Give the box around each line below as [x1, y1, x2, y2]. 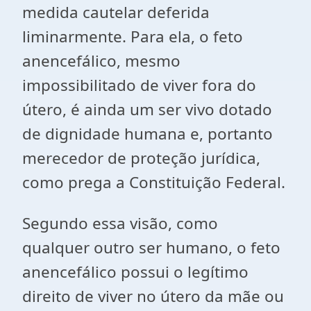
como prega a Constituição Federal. [22, 171, 285, 193]
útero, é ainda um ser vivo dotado [22, 99, 272, 120]
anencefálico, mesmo [22, 50, 180, 72]
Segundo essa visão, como [22, 212, 218, 234]
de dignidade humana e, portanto [22, 123, 273, 144]
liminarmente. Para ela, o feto [22, 26, 243, 47]
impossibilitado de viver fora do [22, 74, 256, 96]
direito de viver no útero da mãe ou [22, 285, 284, 307]
